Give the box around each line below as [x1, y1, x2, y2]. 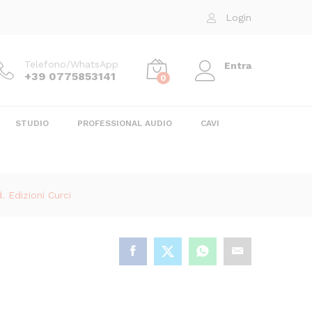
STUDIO [15, 118, 49, 129]
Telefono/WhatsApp [24, 58, 118, 70]
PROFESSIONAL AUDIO [77, 118, 172, 129]
